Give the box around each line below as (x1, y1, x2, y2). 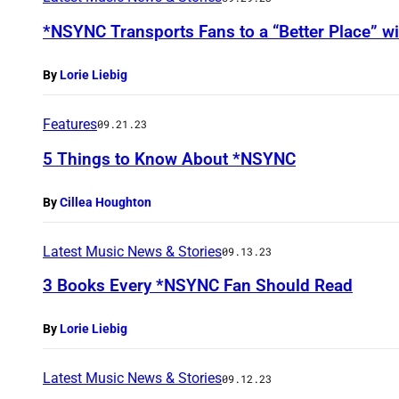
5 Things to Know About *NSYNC (43, 148, 296, 169)
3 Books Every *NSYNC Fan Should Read (43, 275, 353, 297)
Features (43, 115, 97, 133)
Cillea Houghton (60, 194, 151, 209)
